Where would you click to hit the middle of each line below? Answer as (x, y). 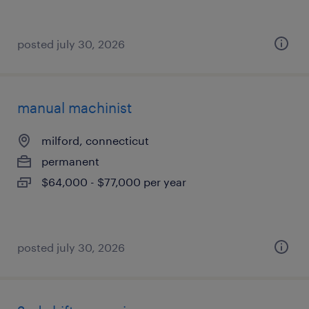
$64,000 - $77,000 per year (114, 182)
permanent (70, 161)
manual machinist (74, 108)
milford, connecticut (95, 140)
